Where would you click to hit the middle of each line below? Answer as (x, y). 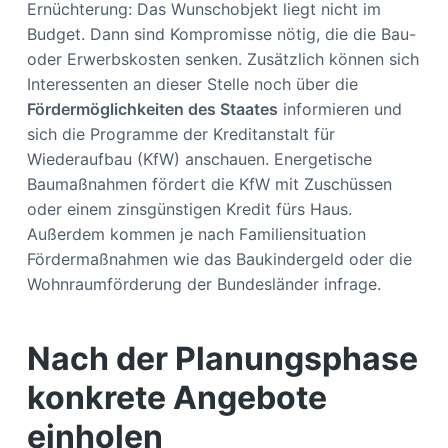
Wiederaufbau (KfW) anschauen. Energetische (199, 158)
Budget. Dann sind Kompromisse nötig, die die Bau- (221, 33)
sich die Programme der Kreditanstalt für (180, 133)
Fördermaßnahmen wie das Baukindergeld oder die (219, 258)
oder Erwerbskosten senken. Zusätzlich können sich (222, 58)
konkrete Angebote (176, 397)
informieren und (339, 108)
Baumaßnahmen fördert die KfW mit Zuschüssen (209, 183)
